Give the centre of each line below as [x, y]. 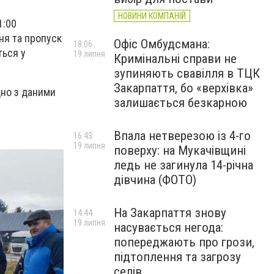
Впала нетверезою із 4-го [182, 136]
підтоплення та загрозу [177, 257]
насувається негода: [168, 228]
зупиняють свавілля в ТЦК [187, 73]
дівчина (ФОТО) [155, 180]
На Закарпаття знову [170, 213]
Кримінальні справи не [175, 59]
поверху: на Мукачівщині [180, 150]
